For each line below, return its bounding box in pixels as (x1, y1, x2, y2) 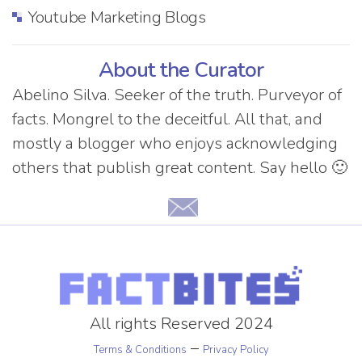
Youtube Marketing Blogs (28, 6, 206, 28)
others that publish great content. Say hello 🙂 (12, 156, 347, 179)
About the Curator (99, 55, 263, 84)
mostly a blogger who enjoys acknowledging (12, 132, 338, 154)
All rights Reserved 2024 (89, 313, 273, 335)
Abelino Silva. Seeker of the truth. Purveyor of (12, 83, 342, 106)
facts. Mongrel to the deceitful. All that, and (12, 107, 322, 130)
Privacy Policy (202, 343, 269, 358)
